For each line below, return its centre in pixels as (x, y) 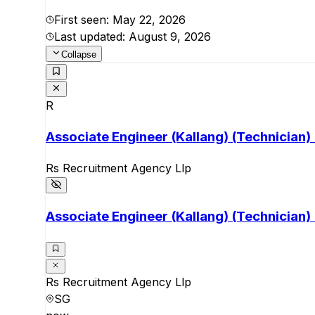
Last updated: (91, 36)
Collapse (79, 54)
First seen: (83, 19)
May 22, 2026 (149, 19)
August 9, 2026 (170, 36)
